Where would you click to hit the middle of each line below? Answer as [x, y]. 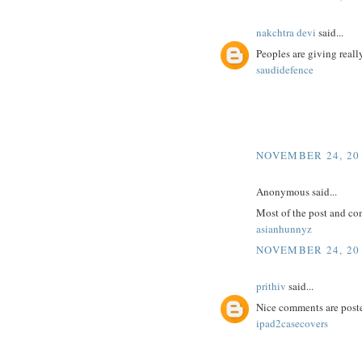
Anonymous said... [297, 191]
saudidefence [285, 70]
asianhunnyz [284, 229]
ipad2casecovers [292, 324]
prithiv [271, 286]
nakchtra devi [286, 32]
